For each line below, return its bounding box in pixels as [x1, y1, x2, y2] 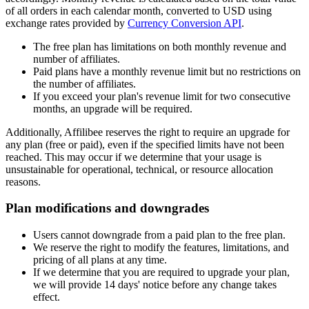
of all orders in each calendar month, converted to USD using [6, 4, 272, 17]
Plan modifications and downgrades [6, 201, 209, 216]
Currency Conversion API [128, 17, 241, 29]
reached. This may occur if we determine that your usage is [6, 150, 261, 163]
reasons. [6, 175, 41, 188]
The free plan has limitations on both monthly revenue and [33, 40, 286, 52]
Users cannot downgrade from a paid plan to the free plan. [33, 229, 286, 241]
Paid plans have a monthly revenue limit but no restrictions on [33, 65, 301, 77]
